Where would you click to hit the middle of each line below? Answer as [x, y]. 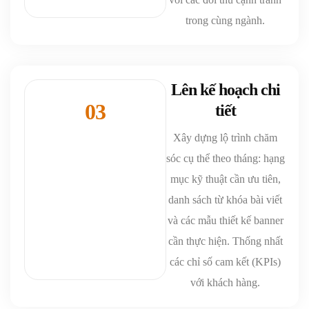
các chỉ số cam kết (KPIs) [226, 261]
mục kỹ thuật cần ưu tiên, [225, 179]
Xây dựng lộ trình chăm [226, 137]
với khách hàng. [226, 282]
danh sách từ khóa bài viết [226, 199]
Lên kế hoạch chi [225, 89]
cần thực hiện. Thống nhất [225, 241]
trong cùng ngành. [226, 20]
